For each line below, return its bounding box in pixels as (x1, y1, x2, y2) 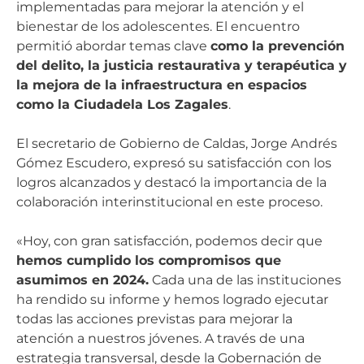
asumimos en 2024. (16, 272, 149, 288)
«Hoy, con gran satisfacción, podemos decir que (16, 233, 323, 249)
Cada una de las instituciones (149, 272, 341, 288)
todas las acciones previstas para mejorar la (16, 311, 292, 327)
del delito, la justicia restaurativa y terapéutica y (16, 58, 347, 74)
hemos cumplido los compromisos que (16, 253, 281, 269)
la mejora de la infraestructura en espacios (16, 77, 307, 93)
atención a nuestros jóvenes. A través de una (16, 331, 305, 347)
